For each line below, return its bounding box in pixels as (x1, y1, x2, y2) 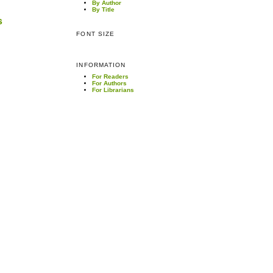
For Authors (92, 80, 127, 87)
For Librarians (92, 87, 135, 94)
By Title (92, 5, 115, 13)
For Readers (92, 73, 129, 80)
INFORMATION (76, 62, 126, 69)
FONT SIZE (76, 30, 115, 37)
